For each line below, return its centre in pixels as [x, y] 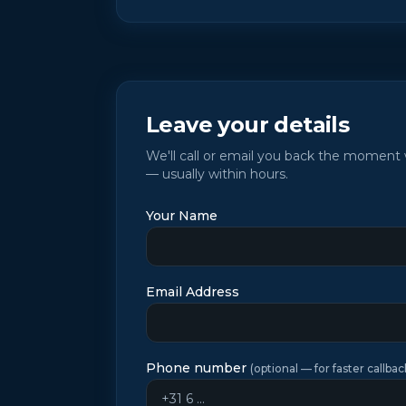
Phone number [196, 368]
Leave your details [248, 125]
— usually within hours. [217, 174]
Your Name [182, 216]
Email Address [193, 292]
